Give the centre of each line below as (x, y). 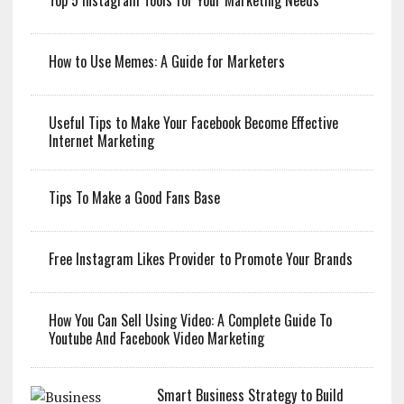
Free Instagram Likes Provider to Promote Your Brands (200, 259)
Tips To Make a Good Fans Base (134, 198)
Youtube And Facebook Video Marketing (156, 339)
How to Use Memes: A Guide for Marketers (166, 62)
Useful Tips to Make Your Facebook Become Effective (193, 123)
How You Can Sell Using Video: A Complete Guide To (190, 321)
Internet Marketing (101, 141)
